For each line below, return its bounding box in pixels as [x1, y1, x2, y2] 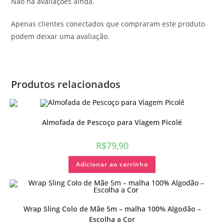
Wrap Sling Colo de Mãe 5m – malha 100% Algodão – [23, 203, 201, 213]
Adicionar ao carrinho [76, 160, 148, 169]
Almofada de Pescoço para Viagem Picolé [42, 117, 182, 127]
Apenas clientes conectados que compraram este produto [11, 19, 205, 29]
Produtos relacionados [11, 77, 121, 91]
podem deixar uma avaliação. [11, 31, 110, 41]
